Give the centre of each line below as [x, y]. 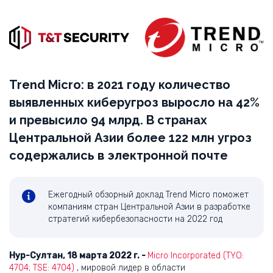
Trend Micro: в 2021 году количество [120, 85]
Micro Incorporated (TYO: [196, 256]
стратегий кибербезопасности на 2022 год [135, 219]
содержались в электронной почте [119, 156]
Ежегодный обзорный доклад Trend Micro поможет [148, 195]
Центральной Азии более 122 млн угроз [130, 138]
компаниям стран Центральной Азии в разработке [149, 207]
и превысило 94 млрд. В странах [108, 120]
